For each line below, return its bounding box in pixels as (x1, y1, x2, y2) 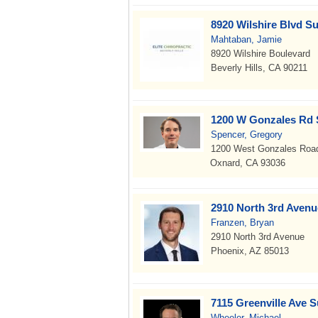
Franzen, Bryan (211, 217, 274, 228)
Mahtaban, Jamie (211, 34, 282, 45)
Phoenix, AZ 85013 (211, 246, 289, 256)
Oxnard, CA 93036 (210, 158, 285, 168)
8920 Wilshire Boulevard (211, 48, 310, 59)
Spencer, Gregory (211, 129, 283, 140)
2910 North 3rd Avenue (211, 231, 305, 242)
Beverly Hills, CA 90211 (211, 62, 307, 73)
